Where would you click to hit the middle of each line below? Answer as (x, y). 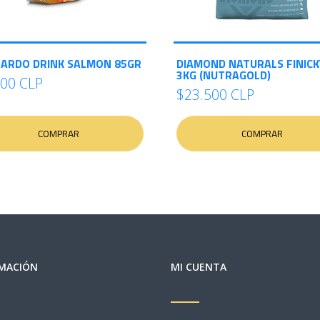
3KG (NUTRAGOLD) (224, 75)
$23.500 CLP (215, 95)
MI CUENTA (199, 267)
